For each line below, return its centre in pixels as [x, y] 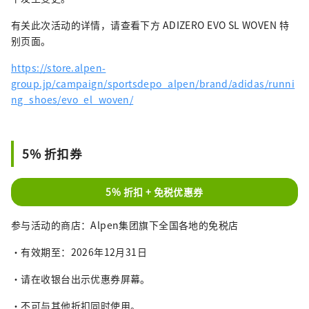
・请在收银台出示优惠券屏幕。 [81, 278]
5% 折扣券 [52, 153]
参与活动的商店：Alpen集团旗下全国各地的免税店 [125, 225]
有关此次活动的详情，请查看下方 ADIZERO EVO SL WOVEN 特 [150, 24]
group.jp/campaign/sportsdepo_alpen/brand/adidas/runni [153, 83]
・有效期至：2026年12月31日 [79, 251]
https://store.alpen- [59, 67]
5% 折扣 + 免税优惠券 [154, 191]
